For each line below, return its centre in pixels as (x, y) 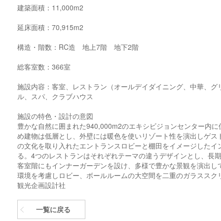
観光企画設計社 (42, 185)
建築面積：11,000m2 (50, 7)
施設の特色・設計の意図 (55, 116)
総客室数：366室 (44, 66)
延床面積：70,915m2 (50, 27)
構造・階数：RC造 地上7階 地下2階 (78, 47)
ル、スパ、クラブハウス (55, 96)
